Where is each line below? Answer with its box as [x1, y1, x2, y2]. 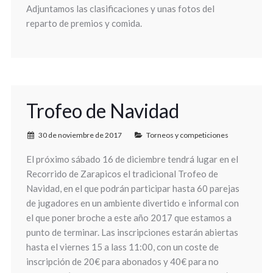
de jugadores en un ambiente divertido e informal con [26, 197, 239, 208]
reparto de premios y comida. [26, 18, 142, 29]
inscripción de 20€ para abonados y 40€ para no [26, 256, 219, 267]
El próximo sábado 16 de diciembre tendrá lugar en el [26, 154, 238, 165]
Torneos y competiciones [146, 130, 229, 140]
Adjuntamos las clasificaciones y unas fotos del [26, 3, 214, 14]
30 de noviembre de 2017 [38, 130, 122, 140]
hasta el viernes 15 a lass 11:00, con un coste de [26, 241, 219, 252]
